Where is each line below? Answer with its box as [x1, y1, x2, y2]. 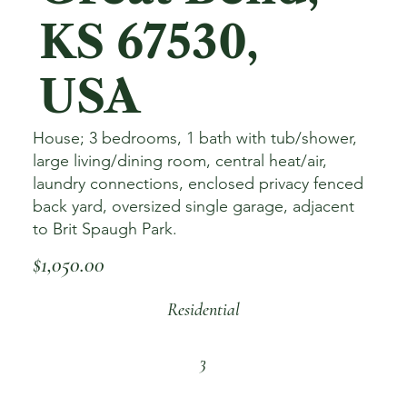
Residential [166, 298, 240, 321]
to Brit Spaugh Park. [32, 219, 177, 240]
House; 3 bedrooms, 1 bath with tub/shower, [32, 128, 357, 149]
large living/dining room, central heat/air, [32, 151, 327, 172]
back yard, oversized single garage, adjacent [32, 196, 354, 217]
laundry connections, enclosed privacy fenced [32, 174, 363, 194]
